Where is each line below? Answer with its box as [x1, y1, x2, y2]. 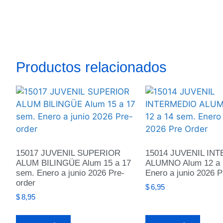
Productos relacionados [16, 59, 167, 76]
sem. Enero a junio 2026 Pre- [16, 168, 124, 178]
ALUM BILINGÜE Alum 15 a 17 [16, 158, 131, 168]
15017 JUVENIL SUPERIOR [16, 148, 120, 158]
